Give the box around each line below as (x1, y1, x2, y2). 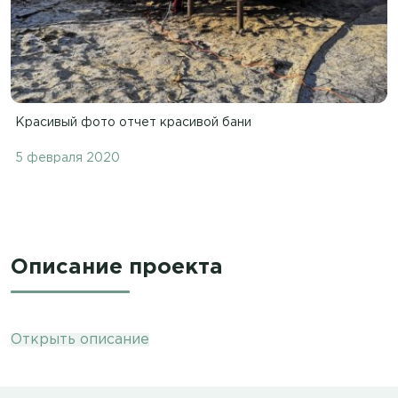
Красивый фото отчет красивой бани (15, 116, 251, 128)
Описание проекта (11, 257, 223, 277)
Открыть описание (11, 332, 149, 346)
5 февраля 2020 (15, 152, 120, 163)
